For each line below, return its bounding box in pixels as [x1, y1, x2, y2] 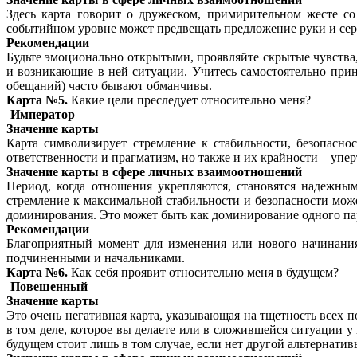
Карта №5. [6, 93, 68, 108]
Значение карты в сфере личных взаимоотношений [6, 165, 302, 179]
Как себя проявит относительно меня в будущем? [68, 265, 339, 280]
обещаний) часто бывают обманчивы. [6, 79, 212, 93]
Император [10, 108, 75, 122]
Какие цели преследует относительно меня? [68, 93, 311, 108]
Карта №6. [6, 265, 68, 280]
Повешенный [10, 280, 88, 294]
